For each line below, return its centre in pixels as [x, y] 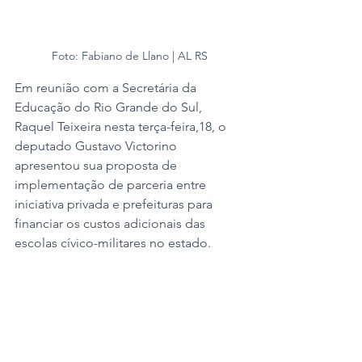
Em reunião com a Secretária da [107, 87]
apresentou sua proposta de [97, 165]
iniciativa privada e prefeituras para [115, 204]
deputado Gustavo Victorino [97, 145]
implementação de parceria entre [112, 184]
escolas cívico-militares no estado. [114, 242]
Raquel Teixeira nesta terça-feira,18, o [122, 126]
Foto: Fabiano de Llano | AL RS [129, 55]
